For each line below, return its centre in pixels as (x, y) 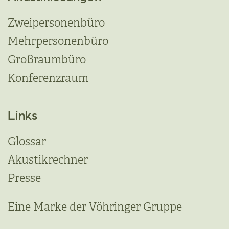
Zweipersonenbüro (56, 23)
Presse (24, 178)
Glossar (27, 142)
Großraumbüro (47, 60)
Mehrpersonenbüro (58, 41)
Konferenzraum (48, 78)
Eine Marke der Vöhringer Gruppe (95, 207)
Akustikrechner (48, 160)
